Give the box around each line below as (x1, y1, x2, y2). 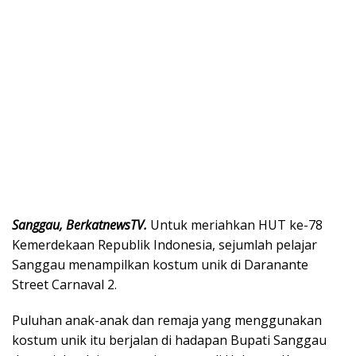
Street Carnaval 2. (12, 276, 117, 294)
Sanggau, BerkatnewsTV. (12, 216, 150, 234)
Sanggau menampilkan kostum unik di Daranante (12, 256, 308, 274)
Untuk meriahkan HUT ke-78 (150, 216, 323, 234)
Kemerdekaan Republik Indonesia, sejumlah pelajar (12, 236, 317, 254)
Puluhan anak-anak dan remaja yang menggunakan (12, 311, 322, 330)
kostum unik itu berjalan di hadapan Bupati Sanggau (12, 331, 327, 350)
